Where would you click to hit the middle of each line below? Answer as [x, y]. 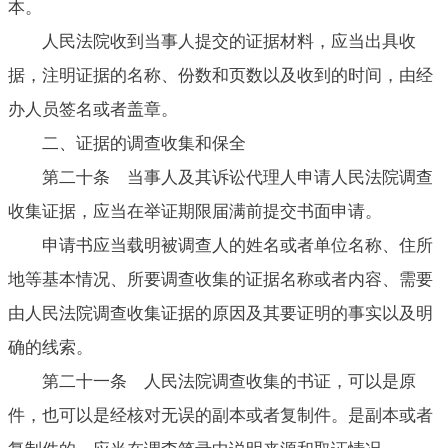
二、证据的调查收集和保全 [144, 143]
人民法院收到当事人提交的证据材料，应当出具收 [229, 41]
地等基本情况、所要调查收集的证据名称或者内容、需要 [220, 279]
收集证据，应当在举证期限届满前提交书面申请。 [195, 211]
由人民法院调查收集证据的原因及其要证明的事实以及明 [220, 313]
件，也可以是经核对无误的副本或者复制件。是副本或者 [220, 415]
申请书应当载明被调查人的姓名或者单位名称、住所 [237, 245]
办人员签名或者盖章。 [93, 109]
